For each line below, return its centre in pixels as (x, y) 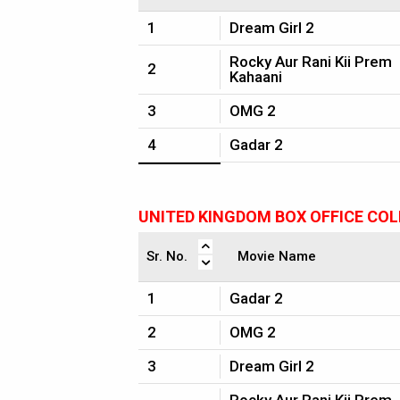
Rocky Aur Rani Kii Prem (311, 62)
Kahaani (256, 77)
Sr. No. (167, 256)
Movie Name (277, 256)
